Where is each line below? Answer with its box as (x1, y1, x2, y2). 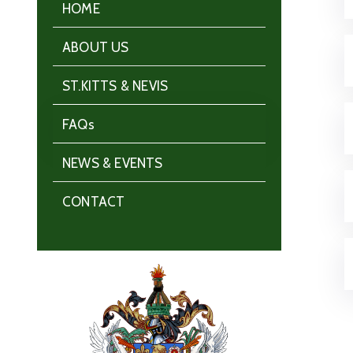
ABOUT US (62, 39, 129, 55)
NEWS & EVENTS (62, 155, 163, 171)
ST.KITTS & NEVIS (62, 78, 169, 94)
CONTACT (62, 194, 125, 210)
